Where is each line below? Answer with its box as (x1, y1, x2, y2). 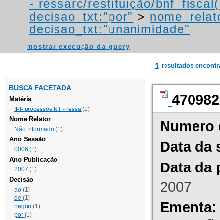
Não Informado (14, 126, 55, 133)
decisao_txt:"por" (29, 10, 134, 24)
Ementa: (160, 199, 217, 216)
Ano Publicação (9, 156, 57, 164)
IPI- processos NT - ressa (14, 106, 82, 113)
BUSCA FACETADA (9, 84, 71, 92)
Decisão (9, 176, 33, 184)
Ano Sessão (9, 136, 46, 143)
